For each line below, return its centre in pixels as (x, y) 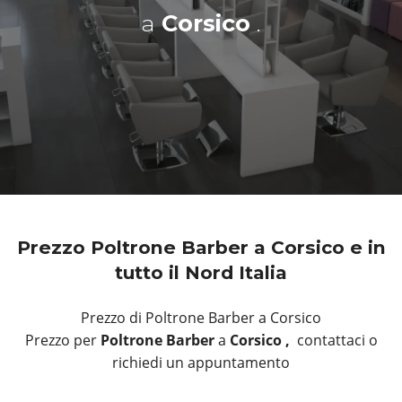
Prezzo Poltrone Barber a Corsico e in (201, 248)
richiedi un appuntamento (201, 363)
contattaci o (337, 341)
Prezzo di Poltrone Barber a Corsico (201, 318)
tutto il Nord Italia (201, 273)
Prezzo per (61, 341)
